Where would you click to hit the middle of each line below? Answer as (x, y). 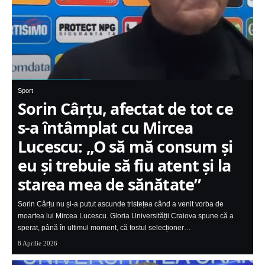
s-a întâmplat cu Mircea (106, 128)
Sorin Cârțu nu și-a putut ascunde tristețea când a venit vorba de (121, 204)
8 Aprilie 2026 (38, 243)
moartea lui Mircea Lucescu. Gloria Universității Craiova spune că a (126, 216)
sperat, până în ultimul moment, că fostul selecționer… (104, 228)
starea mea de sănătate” (109, 185)
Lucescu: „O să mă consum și (125, 147)
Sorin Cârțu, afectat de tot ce (125, 109)
